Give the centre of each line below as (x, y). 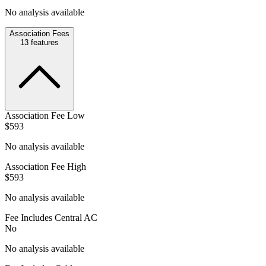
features (44, 42)
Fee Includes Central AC (51, 217)
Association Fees (39, 33)
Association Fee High (45, 166)
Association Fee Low (45, 115)
